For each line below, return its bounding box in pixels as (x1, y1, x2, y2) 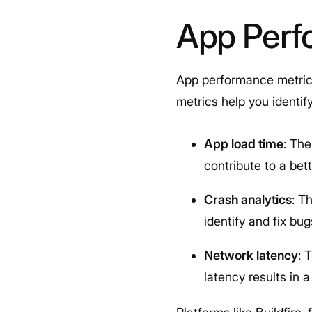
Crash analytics (204, 192, 292, 207)
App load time (204, 136, 284, 151)
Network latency (204, 248, 299, 263)
